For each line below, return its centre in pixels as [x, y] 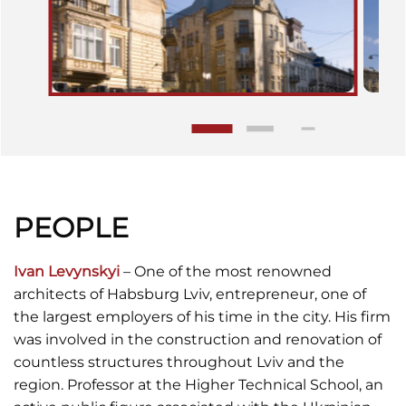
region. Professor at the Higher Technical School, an [198, 385]
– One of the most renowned [226, 271]
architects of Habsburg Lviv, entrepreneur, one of [190, 294]
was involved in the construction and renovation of [198, 339]
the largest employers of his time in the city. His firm [202, 317]
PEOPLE [71, 228]
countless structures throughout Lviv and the [179, 362]
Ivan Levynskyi [67, 271]
